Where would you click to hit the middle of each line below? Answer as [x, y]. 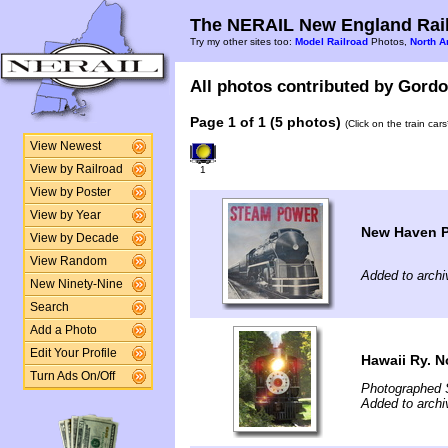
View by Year [65, 215]
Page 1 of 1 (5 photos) [265, 122]
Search [49, 307]
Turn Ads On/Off [72, 376]
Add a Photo [63, 330]
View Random [68, 261]
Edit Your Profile [73, 353]
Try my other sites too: [242, 41]
